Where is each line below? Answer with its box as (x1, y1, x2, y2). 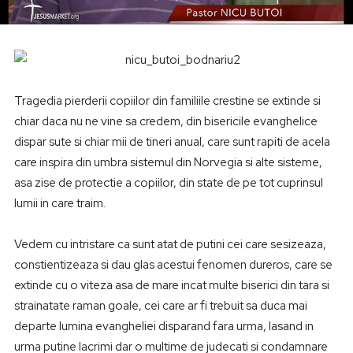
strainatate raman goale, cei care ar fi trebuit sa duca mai (13, 298, 307, 314)
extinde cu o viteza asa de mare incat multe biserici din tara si (13, 277, 329, 294)
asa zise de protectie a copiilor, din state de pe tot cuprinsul (13, 175, 323, 191)
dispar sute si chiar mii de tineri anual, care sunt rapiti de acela (13, 134, 330, 150)
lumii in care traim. (13, 195, 106, 212)
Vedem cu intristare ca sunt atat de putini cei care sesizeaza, (13, 236, 326, 253)
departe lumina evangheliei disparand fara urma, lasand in (13, 318, 314, 335)
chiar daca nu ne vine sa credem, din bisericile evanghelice (13, 113, 318, 130)
